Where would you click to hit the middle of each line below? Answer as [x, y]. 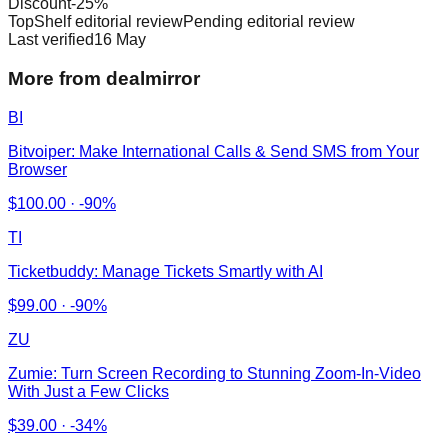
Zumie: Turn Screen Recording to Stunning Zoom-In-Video [214, 373]
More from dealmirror [104, 79]
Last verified [51, 40]
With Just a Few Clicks [88, 391]
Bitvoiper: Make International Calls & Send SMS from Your [213, 151]
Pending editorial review [269, 22]
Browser [37, 169]
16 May [120, 40]
